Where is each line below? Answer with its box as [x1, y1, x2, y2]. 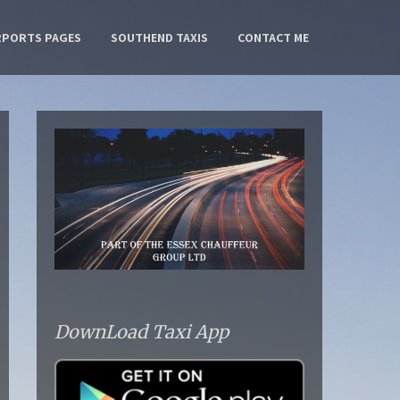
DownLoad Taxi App [54, 320, 229, 343]
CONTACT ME [237, 29, 309, 46]
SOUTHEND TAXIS [111, 29, 208, 46]
